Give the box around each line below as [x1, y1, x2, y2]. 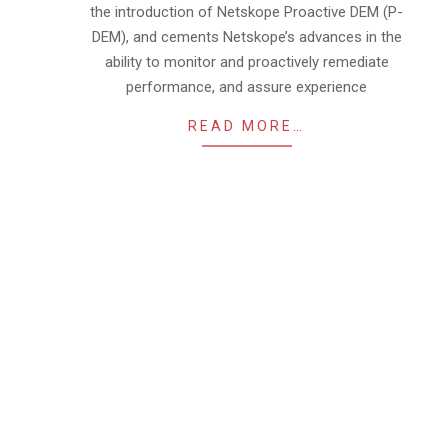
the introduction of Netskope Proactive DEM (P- [90, 3, 403, 21]
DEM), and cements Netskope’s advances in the [91, 28, 402, 46]
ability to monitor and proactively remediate [104, 53, 389, 71]
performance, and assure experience [126, 78, 367, 96]
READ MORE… [188, 118, 305, 134]
